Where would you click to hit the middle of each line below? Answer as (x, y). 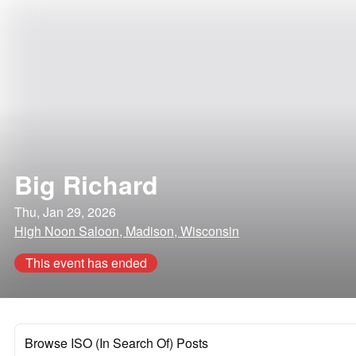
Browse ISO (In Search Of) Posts (116, 343)
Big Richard (86, 184)
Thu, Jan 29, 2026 (65, 212)
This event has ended (86, 263)
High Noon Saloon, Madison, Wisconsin (127, 231)
